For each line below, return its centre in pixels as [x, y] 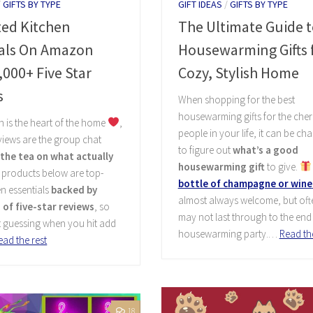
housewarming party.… [228, 233]
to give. [282, 166]
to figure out [205, 150]
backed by [74, 189]
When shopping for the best [236, 99]
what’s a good [265, 150]
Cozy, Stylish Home [238, 72]
